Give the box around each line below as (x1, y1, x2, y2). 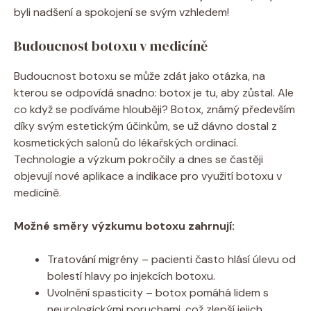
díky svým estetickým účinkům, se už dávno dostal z (14, 118, 277, 133)
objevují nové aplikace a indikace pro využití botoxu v (14, 168, 282, 183)
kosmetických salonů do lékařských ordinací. (14, 135, 238, 150)
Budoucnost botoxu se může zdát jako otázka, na (14, 68, 265, 83)
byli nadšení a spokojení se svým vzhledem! (14, 4, 229, 19)
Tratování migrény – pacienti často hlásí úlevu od (47, 251, 296, 267)
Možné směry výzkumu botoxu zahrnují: (14, 218, 235, 233)
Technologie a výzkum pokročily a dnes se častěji (14, 151, 263, 167)
